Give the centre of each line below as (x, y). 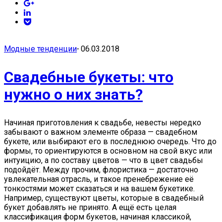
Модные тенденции (40, 49)
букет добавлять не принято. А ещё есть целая (90, 207)
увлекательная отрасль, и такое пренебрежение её (99, 179)
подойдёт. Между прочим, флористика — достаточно (101, 170)
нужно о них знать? (73, 94)
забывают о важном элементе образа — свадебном (101, 132)
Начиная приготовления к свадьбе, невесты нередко (103, 123)
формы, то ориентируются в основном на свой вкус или (108, 151)
